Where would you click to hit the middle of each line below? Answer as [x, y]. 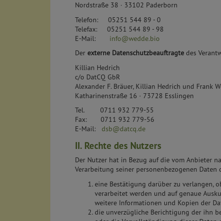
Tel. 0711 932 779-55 [114, 110]
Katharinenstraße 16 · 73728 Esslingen [134, 95]
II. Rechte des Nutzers [118, 145]
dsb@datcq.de [124, 129]
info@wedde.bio [135, 38]
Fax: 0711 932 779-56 [115, 120]
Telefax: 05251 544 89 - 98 [119, 29]
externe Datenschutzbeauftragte [136, 53]
